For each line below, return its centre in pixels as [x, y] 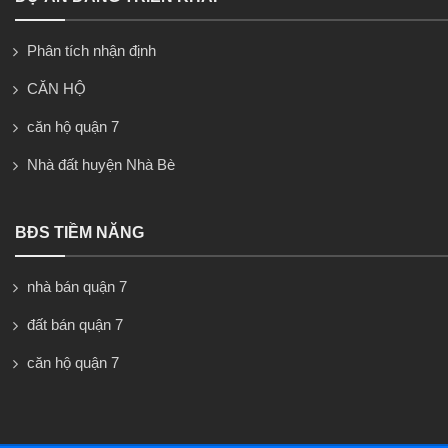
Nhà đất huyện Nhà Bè [101, 164]
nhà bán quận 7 [77, 286]
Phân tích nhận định [91, 50]
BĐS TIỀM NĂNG [79, 232]
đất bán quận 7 [75, 324]
